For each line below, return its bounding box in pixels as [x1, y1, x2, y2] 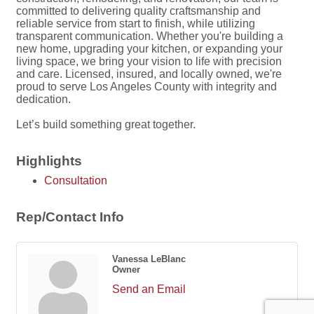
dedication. [16, 93, 71, 106]
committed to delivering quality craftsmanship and [16, 5, 261, 18]
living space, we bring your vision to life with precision [16, 55, 282, 68]
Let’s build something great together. [16, 118, 196, 131]
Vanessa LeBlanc [112, 254, 186, 265]
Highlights [16, 153, 82, 169]
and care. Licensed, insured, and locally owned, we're [16, 68, 282, 81]
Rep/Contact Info [16, 210, 124, 225]
